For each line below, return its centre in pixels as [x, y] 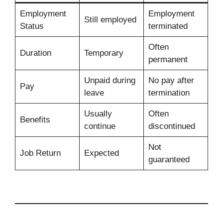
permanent [168, 60]
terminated [168, 26]
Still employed [110, 20]
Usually [98, 114]
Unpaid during [110, 81]
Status [32, 26]
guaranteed [169, 160]
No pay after [171, 81]
